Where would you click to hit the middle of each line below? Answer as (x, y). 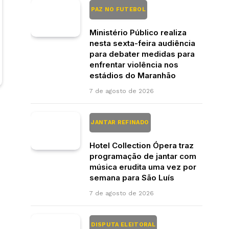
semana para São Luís (132, 177)
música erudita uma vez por (143, 167)
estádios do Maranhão (133, 75)
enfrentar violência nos (134, 64)
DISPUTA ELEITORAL (123, 224)
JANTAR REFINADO (120, 122)
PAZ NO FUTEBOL (119, 9)
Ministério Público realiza (138, 32)
